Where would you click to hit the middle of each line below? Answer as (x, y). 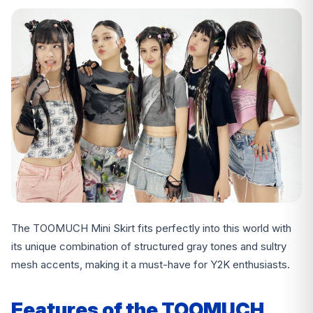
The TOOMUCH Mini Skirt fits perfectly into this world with (151, 228)
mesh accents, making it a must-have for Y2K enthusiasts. (151, 265)
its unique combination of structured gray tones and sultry (149, 247)
